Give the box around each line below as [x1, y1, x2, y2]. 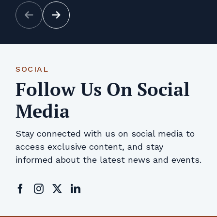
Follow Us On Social [15, 77, 190, 101]
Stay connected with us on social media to [15, 128, 195, 139]
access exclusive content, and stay [15, 141, 163, 152]
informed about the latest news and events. [15, 154, 201, 165]
